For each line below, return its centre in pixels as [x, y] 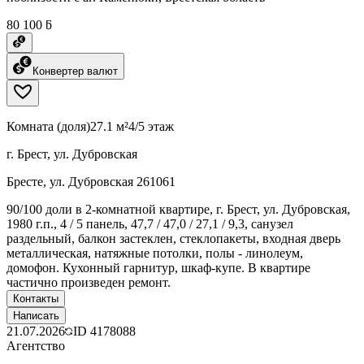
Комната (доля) [48, 126]
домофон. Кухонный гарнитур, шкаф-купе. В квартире [158, 267]
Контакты [36, 298]
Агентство [36, 345]
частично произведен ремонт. [89, 282]
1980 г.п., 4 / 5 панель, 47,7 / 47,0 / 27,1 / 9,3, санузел [150, 223]
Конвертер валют [75, 71]
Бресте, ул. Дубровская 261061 [91, 181]
